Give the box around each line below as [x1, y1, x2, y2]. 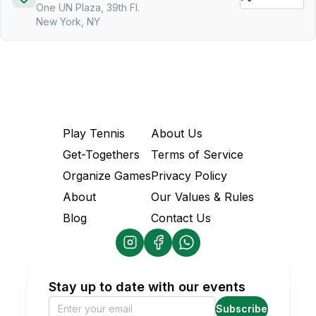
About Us [150, 126, 202, 140]
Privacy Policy [150, 168, 227, 183]
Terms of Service [150, 147, 243, 162]
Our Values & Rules [150, 189, 254, 204]
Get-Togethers [62, 147, 140, 162]
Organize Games [62, 168, 151, 183]
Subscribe [215, 302, 267, 315]
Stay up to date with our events [48, 279, 245, 294]
